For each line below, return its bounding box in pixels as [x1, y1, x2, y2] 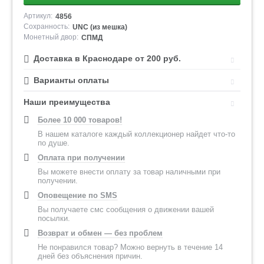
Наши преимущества [24, 97, 110, 107]
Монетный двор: [24, 33, 78, 41]
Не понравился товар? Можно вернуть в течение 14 [38, 243, 223, 252]
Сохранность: [24, 22, 70, 31]
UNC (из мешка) [72, 23, 127, 31]
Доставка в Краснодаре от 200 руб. [34, 54, 181, 63]
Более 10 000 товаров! [38, 115, 122, 124]
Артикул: [24, 12, 52, 20]
